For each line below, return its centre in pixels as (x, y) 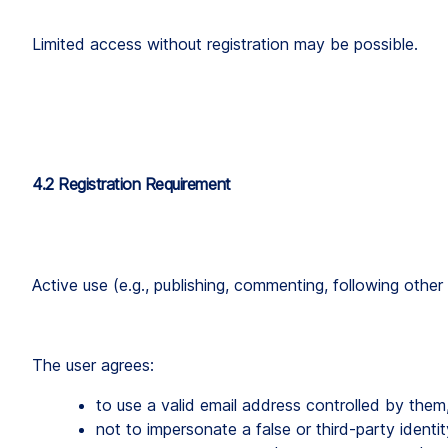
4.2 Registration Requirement (131, 184)
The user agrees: (93, 364)
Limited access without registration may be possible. (225, 43)
